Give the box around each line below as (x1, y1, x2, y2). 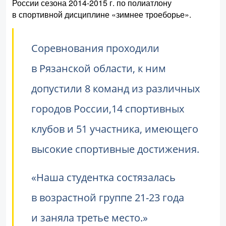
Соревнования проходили (31, 41, 159, 55)
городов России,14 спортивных (31, 101, 184, 116)
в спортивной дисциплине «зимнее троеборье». (12, 8, 191, 20)
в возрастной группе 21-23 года (31, 190, 184, 204)
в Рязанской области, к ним (31, 61, 166, 75)
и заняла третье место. (31, 210, 143, 224)
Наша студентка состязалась (36, 170, 176, 184)
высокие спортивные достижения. (31, 142, 199, 156)
